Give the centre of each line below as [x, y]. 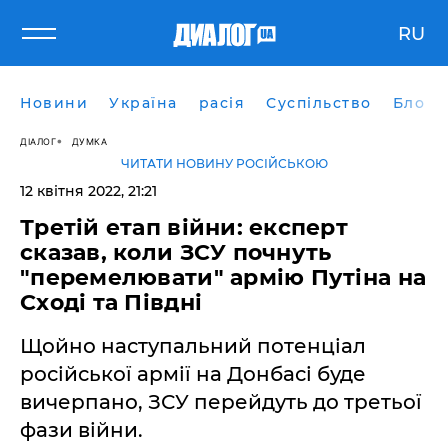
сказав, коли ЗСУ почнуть [176, 252]
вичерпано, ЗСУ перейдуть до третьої [221, 402]
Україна [143, 103]
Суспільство [319, 103]
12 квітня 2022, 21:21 [88, 191]
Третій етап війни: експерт [184, 227]
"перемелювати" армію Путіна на [223, 277]
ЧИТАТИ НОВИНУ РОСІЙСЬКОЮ [224, 163]
